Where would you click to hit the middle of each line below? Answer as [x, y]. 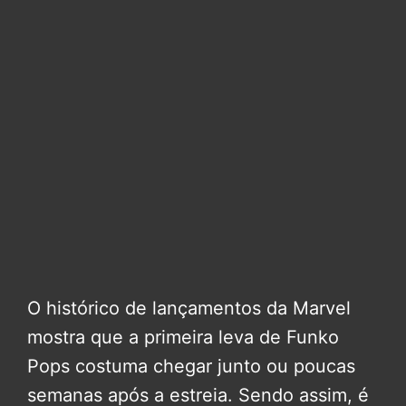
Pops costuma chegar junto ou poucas [191, 367]
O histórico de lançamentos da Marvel [189, 309]
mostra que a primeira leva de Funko [183, 338]
